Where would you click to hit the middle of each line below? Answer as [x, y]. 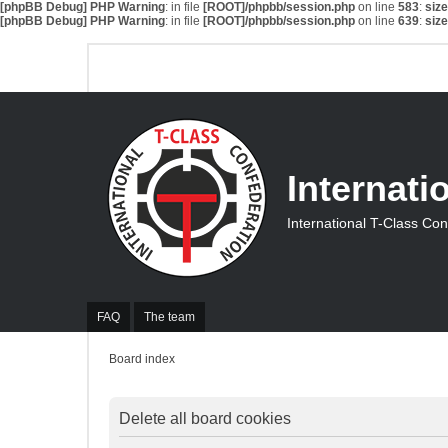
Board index [142, 359]
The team [169, 317]
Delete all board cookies [205, 418]
